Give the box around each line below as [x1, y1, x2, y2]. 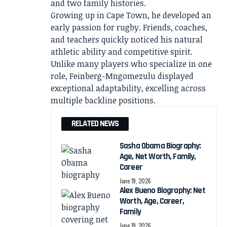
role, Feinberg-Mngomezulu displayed [51, 70, 194, 82]
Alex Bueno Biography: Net [120, 185, 205, 196]
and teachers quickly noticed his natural [51, 34, 203, 45]
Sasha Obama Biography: [120, 140, 201, 152]
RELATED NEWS [71, 118, 119, 129]
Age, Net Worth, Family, [120, 151, 196, 162]
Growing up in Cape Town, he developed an [51, 10, 211, 21]
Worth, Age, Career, [120, 196, 184, 207]
